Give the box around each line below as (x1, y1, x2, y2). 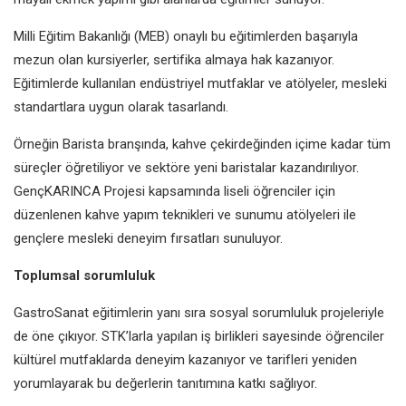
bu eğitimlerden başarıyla (211, 27, 358, 44)
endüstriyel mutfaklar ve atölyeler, (140, 74, 342, 92)
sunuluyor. (223, 229, 283, 246)
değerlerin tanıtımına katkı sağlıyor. (115, 374, 317, 391)
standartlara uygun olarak (14, 98, 168, 115)
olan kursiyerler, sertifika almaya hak (58, 51, 275, 68)
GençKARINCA (14, 182, 104, 199)
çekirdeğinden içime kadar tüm (210, 135, 391, 152)
